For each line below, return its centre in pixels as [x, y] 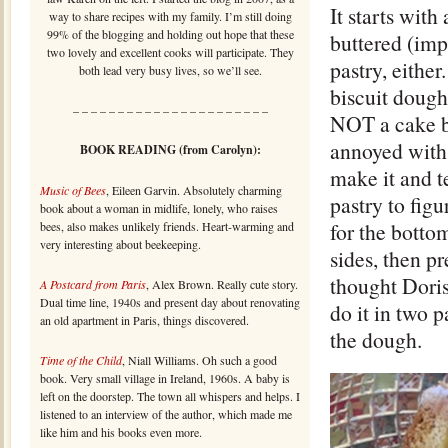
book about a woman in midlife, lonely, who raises [159, 208]
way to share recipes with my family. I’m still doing [170, 16]
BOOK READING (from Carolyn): [170, 149]
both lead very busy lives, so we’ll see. [170, 70]
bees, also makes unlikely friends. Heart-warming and [167, 226]
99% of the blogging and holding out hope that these [170, 34]
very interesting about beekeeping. [120, 244]
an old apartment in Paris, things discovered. [144, 320]
